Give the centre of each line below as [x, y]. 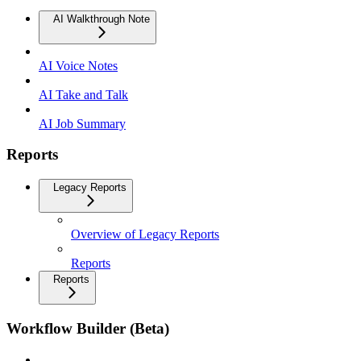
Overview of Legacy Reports [145, 234]
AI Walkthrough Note [102, 19]
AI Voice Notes [78, 65]
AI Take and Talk [83, 94]
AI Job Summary [82, 123]
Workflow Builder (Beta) [88, 328]
